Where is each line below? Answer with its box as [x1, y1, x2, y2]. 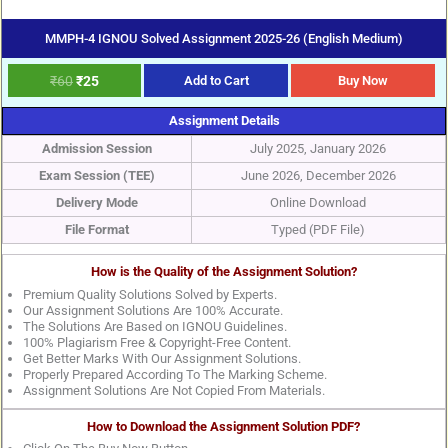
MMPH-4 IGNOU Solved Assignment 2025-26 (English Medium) [45, 30, 403, 46]
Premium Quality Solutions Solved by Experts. [22, 286, 277, 302]
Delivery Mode [55, 195, 138, 211]
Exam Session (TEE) [38, 168, 155, 184]
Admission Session [41, 141, 152, 157]
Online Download [270, 195, 367, 211]
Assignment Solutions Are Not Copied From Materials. [22, 382, 325, 398]
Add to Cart [183, 73, 249, 89]
